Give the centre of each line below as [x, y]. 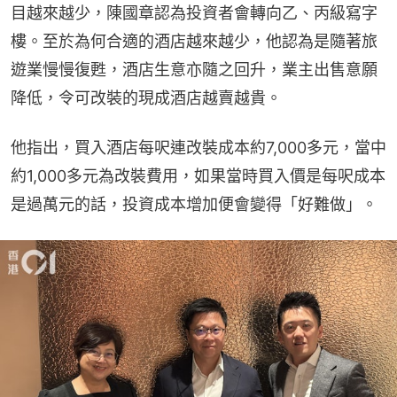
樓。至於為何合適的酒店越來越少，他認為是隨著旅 [194, 41]
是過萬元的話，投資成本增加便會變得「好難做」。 [194, 204]
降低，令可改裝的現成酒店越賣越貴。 [146, 97]
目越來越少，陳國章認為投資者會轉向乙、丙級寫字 [194, 12]
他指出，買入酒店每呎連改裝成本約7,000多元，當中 [198, 147]
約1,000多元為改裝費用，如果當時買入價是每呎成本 [198, 175]
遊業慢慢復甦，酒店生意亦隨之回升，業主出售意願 [194, 69]
